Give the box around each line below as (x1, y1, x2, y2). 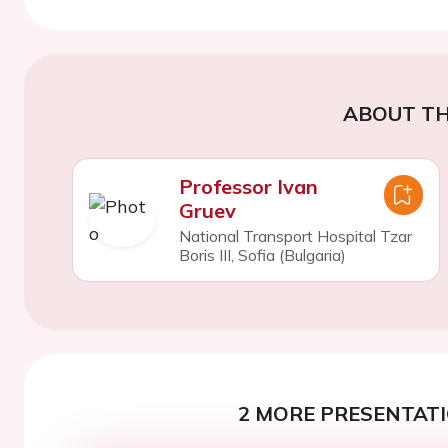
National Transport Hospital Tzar (178, 225, 412, 246)
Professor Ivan (178, 173, 318, 199)
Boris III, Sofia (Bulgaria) (178, 244, 346, 265)
